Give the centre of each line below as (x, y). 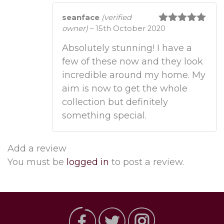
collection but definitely (115, 102)
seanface (82, 18)
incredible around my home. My (134, 75)
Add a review (37, 149)
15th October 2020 (130, 29)
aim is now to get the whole (125, 89)
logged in (88, 162)
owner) (75, 29)
